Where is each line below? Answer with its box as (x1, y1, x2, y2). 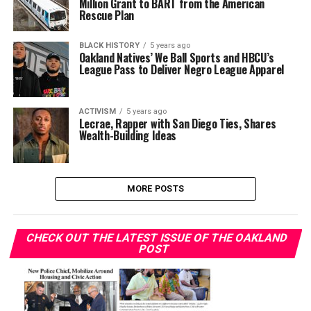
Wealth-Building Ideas (78, 127, 176, 144)
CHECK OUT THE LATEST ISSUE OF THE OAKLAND (24, 231, 289, 244)
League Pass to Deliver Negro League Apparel (78, 61, 284, 78)
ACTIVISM (78, 107, 116, 116)
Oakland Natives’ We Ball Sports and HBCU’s (78, 49, 274, 66)
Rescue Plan (78, 7, 135, 24)
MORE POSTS (126, 183, 185, 194)
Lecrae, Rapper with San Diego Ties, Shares (78, 115, 276, 132)
